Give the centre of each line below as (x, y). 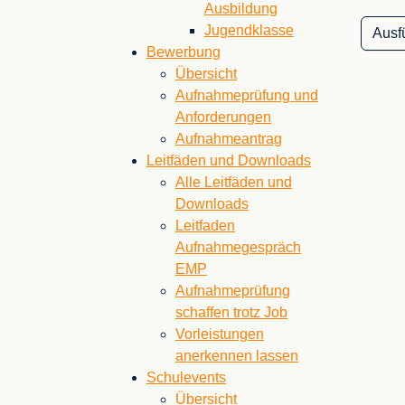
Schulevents (186, 377)
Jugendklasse (249, 30)
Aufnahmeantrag (229, 139)
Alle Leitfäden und (234, 182)
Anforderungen (223, 117)
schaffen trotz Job (231, 312)
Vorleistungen (220, 334)
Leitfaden (205, 226)
